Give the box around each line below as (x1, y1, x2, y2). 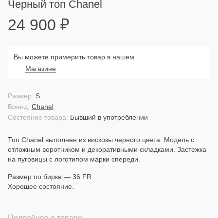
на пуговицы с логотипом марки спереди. (8, 155, 140, 163)
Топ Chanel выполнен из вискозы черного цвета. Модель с (8, 136, 194, 144)
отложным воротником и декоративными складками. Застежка (8, 145, 206, 153)
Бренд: (8, 103, 30, 110)
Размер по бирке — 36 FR (8, 173, 91, 181)
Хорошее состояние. (8, 182, 74, 190)
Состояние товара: (8, 113, 68, 121)
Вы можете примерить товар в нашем (14, 53, 134, 61)
